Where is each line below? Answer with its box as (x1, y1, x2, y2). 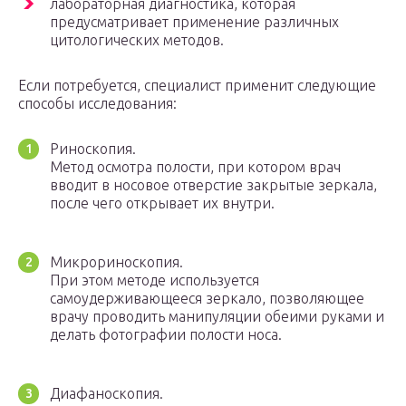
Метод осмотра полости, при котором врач (50, 159, 341, 176)
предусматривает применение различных (50, 14, 339, 31)
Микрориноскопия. (50, 254, 183, 271)
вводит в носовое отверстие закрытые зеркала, (50, 177, 377, 194)
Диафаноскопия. (50, 385, 163, 402)
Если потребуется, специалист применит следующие (18, 77, 376, 94)
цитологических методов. (50, 32, 224, 49)
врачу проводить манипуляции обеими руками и (50, 308, 384, 325)
